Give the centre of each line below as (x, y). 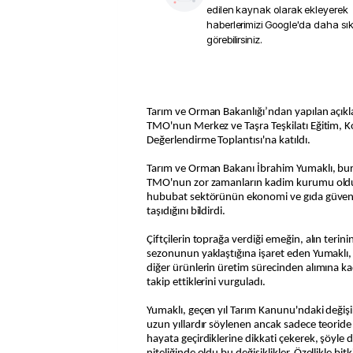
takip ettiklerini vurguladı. (206, 282)
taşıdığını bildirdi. (186, 212)
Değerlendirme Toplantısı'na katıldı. (229, 141)
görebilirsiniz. (234, 39)
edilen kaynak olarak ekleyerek (277, 9)
